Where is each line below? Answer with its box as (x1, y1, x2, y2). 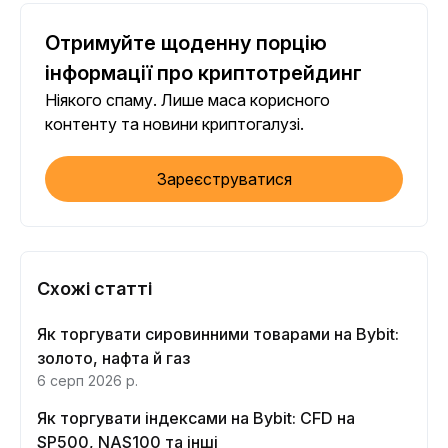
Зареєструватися (156, 168, 292, 189)
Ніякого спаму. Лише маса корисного (45, 89, 330, 110)
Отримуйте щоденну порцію (45, 30, 327, 55)
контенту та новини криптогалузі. (45, 113, 304, 134)
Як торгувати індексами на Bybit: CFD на (37, 407, 355, 428)
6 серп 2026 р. (37, 371, 138, 389)
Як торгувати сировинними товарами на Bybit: (37, 323, 399, 344)
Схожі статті (37, 277, 152, 299)
